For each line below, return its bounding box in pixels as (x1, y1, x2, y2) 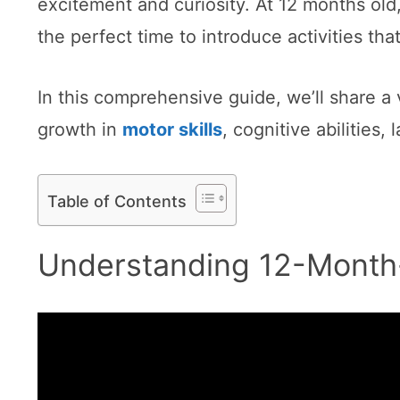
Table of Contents (47, 191, 187, 211)
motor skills (122, 119, 222, 141)
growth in (37, 119, 122, 141)
